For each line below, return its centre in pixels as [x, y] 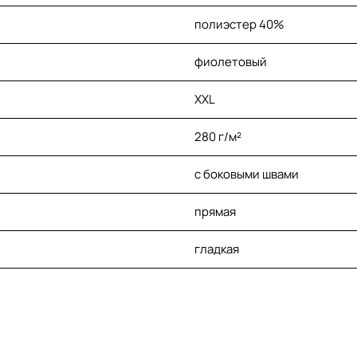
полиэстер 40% [239, 25]
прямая [215, 212]
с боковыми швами [247, 175]
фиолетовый [231, 62]
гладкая [217, 249]
